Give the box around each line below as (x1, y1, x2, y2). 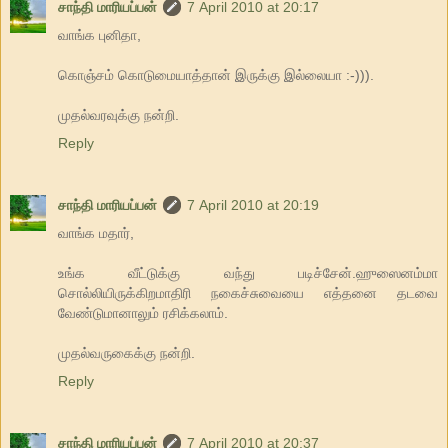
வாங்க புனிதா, (58, 27, 141, 44)
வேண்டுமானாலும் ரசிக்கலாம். (58, 305, 228, 322)
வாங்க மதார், (58, 225, 134, 242)
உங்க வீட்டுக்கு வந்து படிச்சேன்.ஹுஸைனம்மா (58, 265, 438, 282)
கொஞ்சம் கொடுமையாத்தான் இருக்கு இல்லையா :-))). (58, 67, 374, 84)
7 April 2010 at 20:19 (187, 197, 319, 214)
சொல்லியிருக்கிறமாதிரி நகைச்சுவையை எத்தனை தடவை (58, 285, 438, 302)
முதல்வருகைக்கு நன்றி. (58, 345, 195, 362)
